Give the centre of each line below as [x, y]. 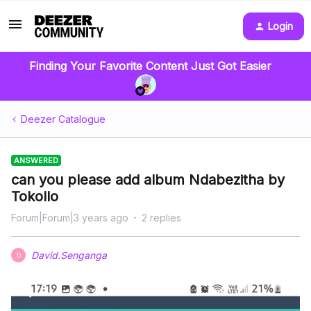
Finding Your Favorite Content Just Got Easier [150, 66]
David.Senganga [69, 255]
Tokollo [35, 196]
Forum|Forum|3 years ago [70, 218]
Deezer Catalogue [63, 119]
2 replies [161, 218]
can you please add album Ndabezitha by [148, 180]
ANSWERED [36, 160]
